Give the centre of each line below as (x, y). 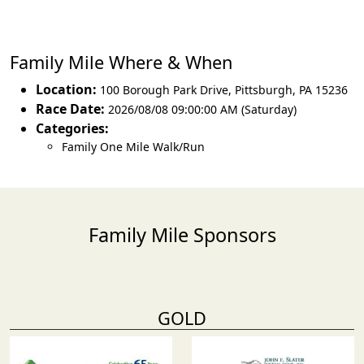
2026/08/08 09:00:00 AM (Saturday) (202, 109)
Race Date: (70, 109)
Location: (66, 89)
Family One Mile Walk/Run (133, 147)
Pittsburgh (264, 90)
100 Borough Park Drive (164, 90)
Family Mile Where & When (121, 62)
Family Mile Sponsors (182, 235)
